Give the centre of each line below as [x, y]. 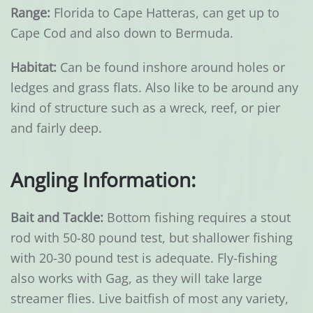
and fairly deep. [56, 128]
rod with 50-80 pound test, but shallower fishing [152, 238]
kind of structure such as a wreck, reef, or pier [145, 108]
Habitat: [34, 67]
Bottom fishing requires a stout [197, 218]
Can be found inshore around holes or [171, 67]
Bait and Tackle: [57, 218]
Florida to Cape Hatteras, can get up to [165, 13]
